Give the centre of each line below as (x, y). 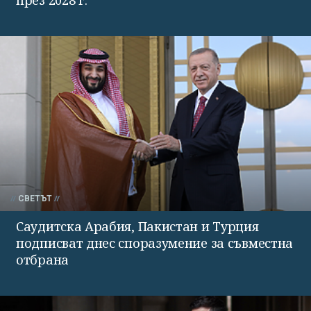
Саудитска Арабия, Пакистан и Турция (137, 227)
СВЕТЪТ (35, 199)
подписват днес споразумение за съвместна (154, 243)
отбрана (42, 260)
